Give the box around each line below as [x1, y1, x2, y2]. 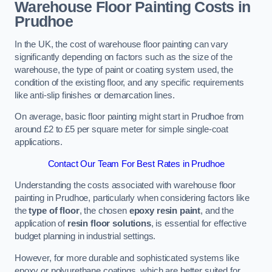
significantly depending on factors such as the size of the [15, 52, 233, 62]
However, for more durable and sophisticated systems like [15, 253, 239, 263]
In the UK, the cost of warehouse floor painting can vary [15, 39, 228, 49]
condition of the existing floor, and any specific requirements [15, 77, 244, 87]
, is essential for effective [151, 219, 246, 229]
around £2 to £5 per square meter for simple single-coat [15, 124, 229, 135]
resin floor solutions [67, 219, 151, 229]
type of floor [29, 206, 80, 216]
